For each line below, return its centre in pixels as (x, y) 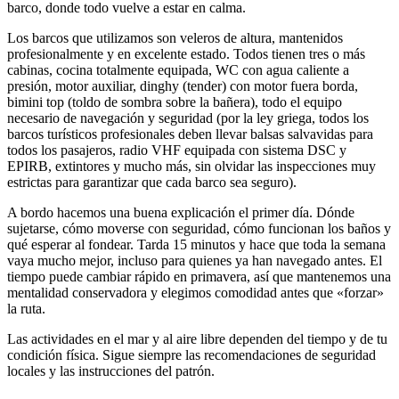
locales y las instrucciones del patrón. (111, 370)
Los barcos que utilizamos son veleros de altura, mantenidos (175, 37)
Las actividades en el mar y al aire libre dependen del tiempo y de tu (197, 338)
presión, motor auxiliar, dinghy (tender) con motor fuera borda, (183, 85)
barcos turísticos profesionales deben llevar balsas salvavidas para (190, 134)
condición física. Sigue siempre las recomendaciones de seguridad (191, 354)
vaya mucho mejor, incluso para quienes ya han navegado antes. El (195, 260)
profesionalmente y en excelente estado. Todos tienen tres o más (186, 53)
